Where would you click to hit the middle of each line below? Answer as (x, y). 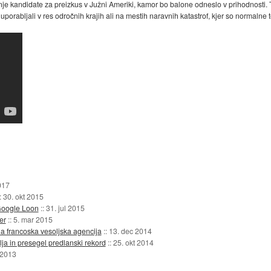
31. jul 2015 (65, 207)
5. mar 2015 (33, 219)
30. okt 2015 (23, 196)
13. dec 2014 (130, 230)
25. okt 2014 (133, 242)
